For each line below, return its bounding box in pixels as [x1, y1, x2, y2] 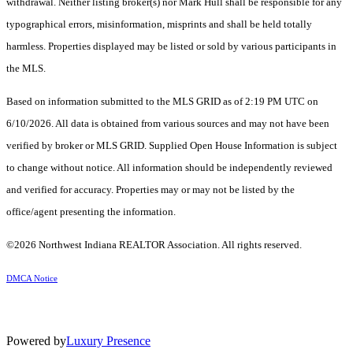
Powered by [6, 334, 66, 348]
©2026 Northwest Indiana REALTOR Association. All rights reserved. [6, 239, 302, 251]
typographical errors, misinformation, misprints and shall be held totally [6, 18, 312, 31]
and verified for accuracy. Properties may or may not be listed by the [6, 184, 295, 196]
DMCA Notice [6, 274, 58, 284]
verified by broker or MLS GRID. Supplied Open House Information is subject [6, 139, 337, 152]
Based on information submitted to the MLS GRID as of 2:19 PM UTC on [6, 95, 318, 108]
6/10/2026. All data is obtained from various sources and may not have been [6, 117, 329, 130]
